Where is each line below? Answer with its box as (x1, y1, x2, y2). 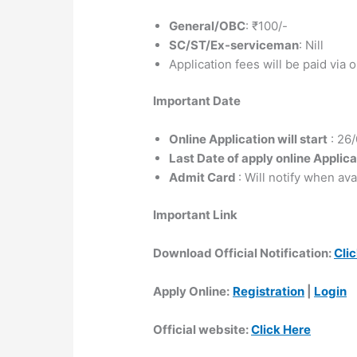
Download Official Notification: (153, 245, 335, 261)
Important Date (153, 93, 241, 109)
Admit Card (169, 170, 239, 186)
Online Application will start (169, 131, 328, 147)
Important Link (153, 206, 238, 222)
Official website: (153, 321, 252, 337)
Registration (233, 283, 305, 299)
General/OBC (169, 18, 246, 33)
